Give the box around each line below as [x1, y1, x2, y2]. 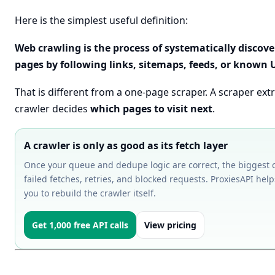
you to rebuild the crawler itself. [24, 187, 156, 199]
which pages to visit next [90, 102, 212, 115]
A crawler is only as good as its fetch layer [24, 139, 228, 152]
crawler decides [15, 102, 90, 115]
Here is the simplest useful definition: [15, 14, 188, 27]
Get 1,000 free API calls [32, 219, 128, 231]
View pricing [144, 219, 196, 231]
